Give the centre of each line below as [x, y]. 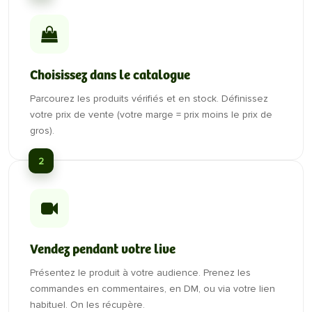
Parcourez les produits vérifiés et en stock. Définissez [149, 99]
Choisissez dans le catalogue [110, 76]
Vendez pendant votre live [103, 250]
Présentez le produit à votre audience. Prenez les [140, 273]
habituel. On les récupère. [87, 305]
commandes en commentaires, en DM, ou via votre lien [153, 289]
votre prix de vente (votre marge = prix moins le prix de [151, 115]
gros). [42, 131]
